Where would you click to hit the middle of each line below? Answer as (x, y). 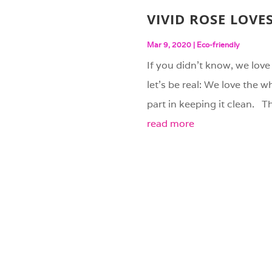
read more (170, 123)
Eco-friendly (218, 44)
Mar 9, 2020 (169, 44)
